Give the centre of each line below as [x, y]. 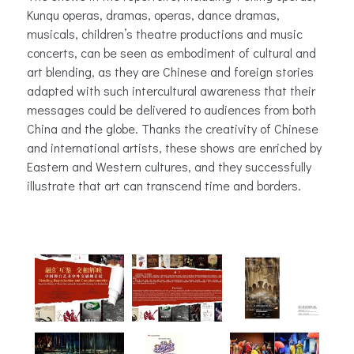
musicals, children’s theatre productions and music [165, 33]
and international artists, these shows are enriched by [174, 147]
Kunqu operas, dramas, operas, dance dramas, [153, 14]
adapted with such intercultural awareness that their [171, 90]
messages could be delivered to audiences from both [171, 109]
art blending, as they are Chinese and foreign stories [170, 71]
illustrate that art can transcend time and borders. [164, 185]
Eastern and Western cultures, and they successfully [169, 166]
